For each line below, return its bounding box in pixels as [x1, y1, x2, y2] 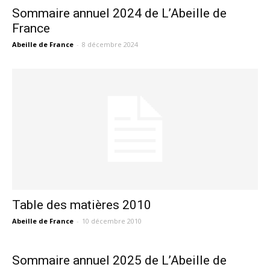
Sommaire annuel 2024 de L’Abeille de [12, 5, 227, 20]
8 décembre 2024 [82, 39, 138, 49]
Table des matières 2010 [12, 198, 151, 213]
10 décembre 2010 [82, 216, 142, 226]
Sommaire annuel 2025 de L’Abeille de [12, 253, 227, 268]
